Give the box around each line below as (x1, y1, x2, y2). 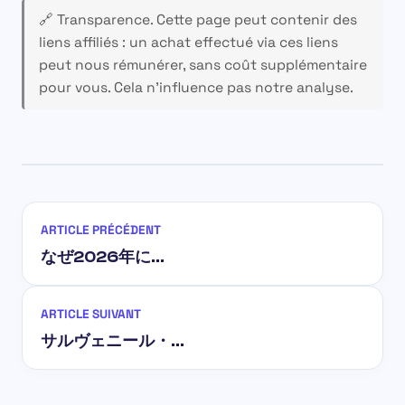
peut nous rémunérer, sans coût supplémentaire (38, 55, 367, 74)
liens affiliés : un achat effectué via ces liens (38, 33, 338, 52)
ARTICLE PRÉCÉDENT (41, 221, 161, 238)
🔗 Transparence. (38, 10, 153, 29)
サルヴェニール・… (41, 331, 184, 350)
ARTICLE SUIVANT (41, 306, 141, 322)
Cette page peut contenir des (152, 10, 357, 29)
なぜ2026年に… (41, 247, 165, 266)
